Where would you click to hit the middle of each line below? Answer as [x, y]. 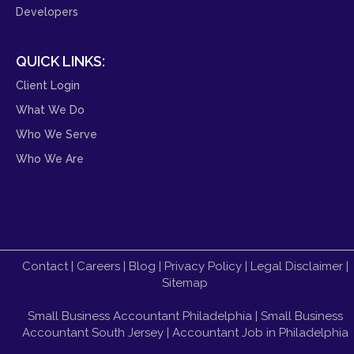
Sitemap [185, 282]
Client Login [48, 85]
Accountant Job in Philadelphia [260, 332]
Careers [98, 266]
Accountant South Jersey [92, 332]
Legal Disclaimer [296, 266]
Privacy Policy [203, 266]
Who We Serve [56, 134]
